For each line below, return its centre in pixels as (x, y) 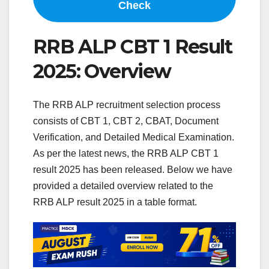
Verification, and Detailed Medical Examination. (134, 138)
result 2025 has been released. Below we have (133, 170)
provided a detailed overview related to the (123, 186)
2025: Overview (102, 71)
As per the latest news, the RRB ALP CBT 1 (126, 154)
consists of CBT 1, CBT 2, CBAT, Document (126, 121)
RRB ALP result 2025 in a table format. (115, 202)
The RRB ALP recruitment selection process (127, 105)
